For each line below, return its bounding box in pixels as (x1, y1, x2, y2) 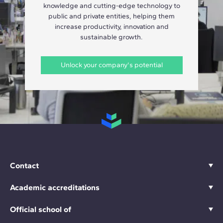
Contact (10, 161, 39, 171)
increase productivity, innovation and (54, 22, 169, 31)
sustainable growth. (80, 33, 143, 42)
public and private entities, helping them (48, 12, 175, 21)
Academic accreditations (10, 183, 100, 193)
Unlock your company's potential (60, 61, 163, 70)
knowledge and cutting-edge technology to (43, 1, 180, 10)
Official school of (10, 205, 71, 215)
